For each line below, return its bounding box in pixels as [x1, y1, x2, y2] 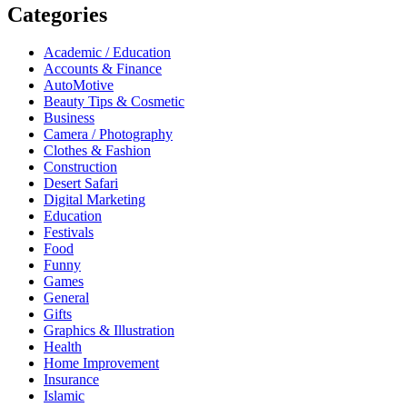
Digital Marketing [44, 192, 145, 208]
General [44, 290, 89, 306]
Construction [44, 159, 117, 175]
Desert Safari [44, 175, 118, 192]
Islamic [44, 388, 84, 404]
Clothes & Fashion [44, 143, 151, 159]
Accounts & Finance [44, 61, 162, 77]
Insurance [44, 372, 99, 388]
